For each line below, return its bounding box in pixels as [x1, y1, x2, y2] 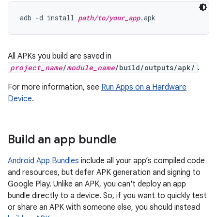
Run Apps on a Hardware [101, 82, 186, 92]
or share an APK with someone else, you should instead [8, 202, 200, 212]
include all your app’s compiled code [79, 156, 205, 166]
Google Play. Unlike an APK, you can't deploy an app [8, 179, 186, 189]
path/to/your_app [78, 13, 140, 22]
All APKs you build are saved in [8, 51, 111, 61]
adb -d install [20, 13, 78, 22]
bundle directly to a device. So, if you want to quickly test [8, 191, 207, 201]
